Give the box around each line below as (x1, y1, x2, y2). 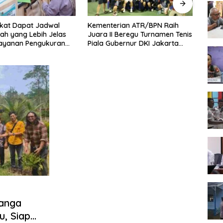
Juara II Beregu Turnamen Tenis (87, 29, 192, 39)
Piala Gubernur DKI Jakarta (87, 38, 179, 48)
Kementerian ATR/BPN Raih (87, 20, 179, 30)
